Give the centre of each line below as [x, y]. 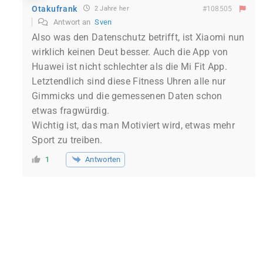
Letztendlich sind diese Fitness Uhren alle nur [129, 82]
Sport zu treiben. [67, 140]
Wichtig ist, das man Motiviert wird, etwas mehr [134, 126]
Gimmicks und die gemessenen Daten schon [127, 96]
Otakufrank [55, 9]
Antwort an [73, 22]
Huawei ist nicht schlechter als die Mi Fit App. [130, 67]
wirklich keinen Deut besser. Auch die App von [130, 52]
